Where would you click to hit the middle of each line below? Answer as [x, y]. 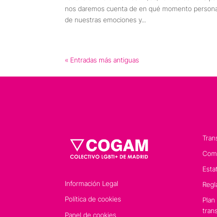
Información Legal [92, 183]
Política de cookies [93, 199]
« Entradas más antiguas [102, 60]
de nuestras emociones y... [106, 20]
